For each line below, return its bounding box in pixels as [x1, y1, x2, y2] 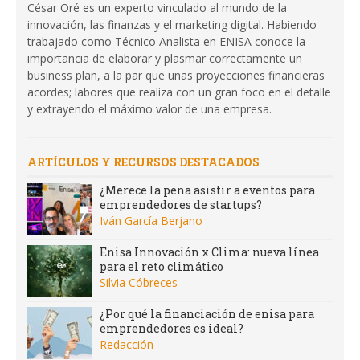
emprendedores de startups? [100, 196, 262, 212]
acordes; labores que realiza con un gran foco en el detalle [27, 84, 331, 100]
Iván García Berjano [100, 212, 202, 228]
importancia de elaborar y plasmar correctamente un [27, 50, 302, 66]
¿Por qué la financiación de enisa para [100, 305, 314, 321]
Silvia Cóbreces [100, 274, 178, 290]
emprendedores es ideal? [100, 320, 243, 336]
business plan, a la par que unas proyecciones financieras [27, 67, 325, 83]
